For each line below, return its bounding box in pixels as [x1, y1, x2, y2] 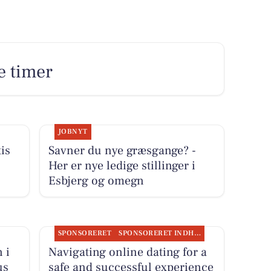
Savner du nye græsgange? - [48, 142, 196, 158]
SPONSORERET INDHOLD [194, 229, 201, 238]
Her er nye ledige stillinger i [48, 157, 195, 174]
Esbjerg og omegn [48, 172, 144, 189]
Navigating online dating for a [48, 244, 207, 261]
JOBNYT [57, 126, 88, 136]
